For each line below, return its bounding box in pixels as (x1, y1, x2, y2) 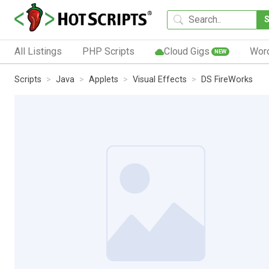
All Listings (14, 45, 62, 57)
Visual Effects (133, 74, 187, 85)
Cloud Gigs (163, 45, 210, 57)
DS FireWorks (201, 74, 253, 85)
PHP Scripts (82, 45, 134, 57)
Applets (89, 74, 118, 85)
